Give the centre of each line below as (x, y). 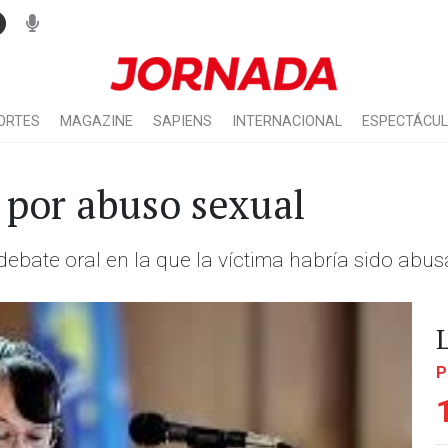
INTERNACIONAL (287, 121)
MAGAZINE (96, 121)
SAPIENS (182, 121)
